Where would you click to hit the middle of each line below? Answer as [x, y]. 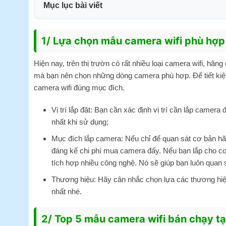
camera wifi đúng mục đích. [79, 88]
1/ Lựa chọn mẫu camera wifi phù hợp [133, 41]
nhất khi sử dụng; [80, 122]
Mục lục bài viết [73, 6]
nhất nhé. [66, 191]
